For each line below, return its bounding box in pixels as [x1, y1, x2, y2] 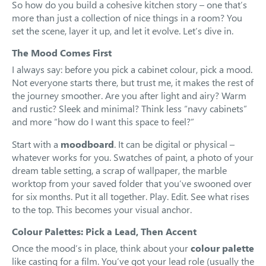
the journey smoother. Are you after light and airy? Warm [12, 89, 246, 102]
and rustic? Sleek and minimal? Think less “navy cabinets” [12, 102, 247, 115]
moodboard [61, 138, 114, 150]
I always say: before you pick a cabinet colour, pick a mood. [12, 63, 252, 75]
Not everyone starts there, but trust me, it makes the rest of [12, 76, 254, 88]
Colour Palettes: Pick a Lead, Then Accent [12, 225, 197, 237]
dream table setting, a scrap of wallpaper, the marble [12, 164, 227, 176]
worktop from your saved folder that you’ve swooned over [12, 177, 252, 189]
